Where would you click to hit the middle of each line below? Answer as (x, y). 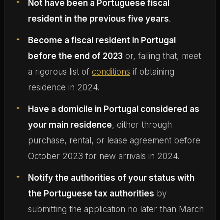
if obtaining (152, 71)
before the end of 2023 (75, 56)
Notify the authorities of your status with (111, 178)
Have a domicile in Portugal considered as (113, 109)
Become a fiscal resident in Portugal (102, 40)
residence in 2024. (64, 87)
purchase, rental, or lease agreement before (114, 140)
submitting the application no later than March (116, 209)
